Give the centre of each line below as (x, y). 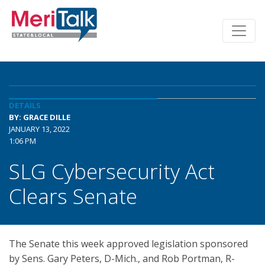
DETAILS (25, 105)
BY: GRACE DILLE (40, 117)
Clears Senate (73, 196)
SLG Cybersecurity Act (112, 171)
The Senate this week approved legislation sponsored (128, 244)
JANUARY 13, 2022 (39, 129)
